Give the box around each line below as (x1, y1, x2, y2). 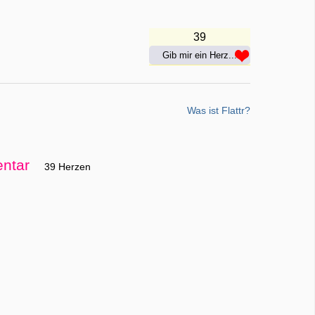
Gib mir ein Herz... (162, 49, 237, 60)
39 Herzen (44, 160, 91, 172)
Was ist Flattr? (186, 104, 250, 116)
